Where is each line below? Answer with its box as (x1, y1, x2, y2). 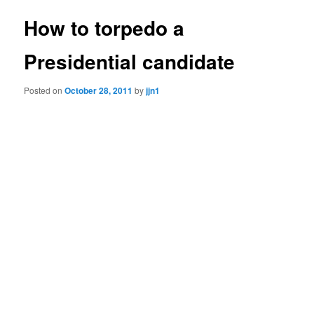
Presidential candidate (24, 46, 235, 76)
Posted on (24, 84, 65, 97)
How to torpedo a (24, 13, 185, 42)
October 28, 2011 (64, 84, 133, 97)
